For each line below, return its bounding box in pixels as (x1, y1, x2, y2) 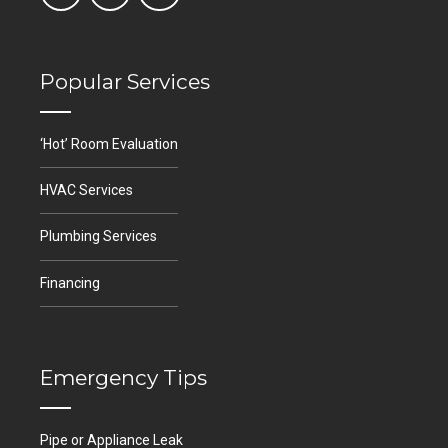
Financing (40, 274, 100, 291)
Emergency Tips (40, 364, 207, 390)
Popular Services (40, 69, 210, 95)
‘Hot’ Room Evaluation (40, 135, 178, 152)
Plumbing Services (40, 228, 157, 245)
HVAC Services (40, 182, 133, 199)
